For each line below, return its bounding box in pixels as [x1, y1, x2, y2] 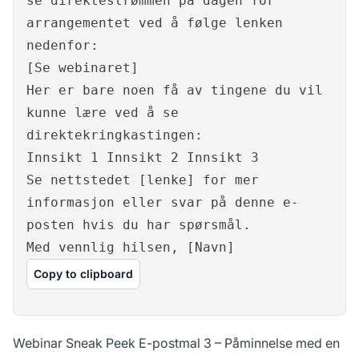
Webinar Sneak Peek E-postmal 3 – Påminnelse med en [13, 335, 340, 352]
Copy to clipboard [34, 267, 133, 281]
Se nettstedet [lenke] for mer [26, 172, 259, 188]
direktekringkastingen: [26, 127, 203, 143]
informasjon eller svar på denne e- [26, 195, 299, 211]
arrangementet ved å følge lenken [26, 15, 283, 31]
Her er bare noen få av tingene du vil [26, 83, 323, 99]
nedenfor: [26, 38, 99, 54]
